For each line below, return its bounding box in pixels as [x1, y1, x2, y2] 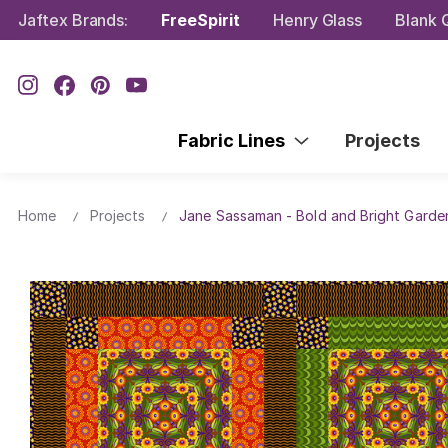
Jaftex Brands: [18, 9, 129, 30]
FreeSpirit [161, 9, 240, 30]
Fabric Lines [177, 129, 294, 151]
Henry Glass [272, 9, 363, 30]
